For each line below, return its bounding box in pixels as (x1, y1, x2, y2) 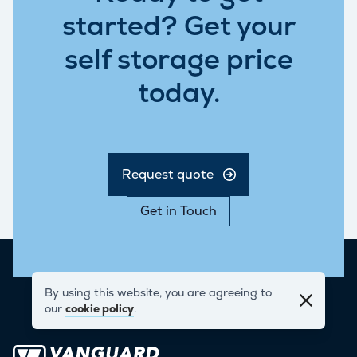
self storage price (64, 41, 293, 77)
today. (137, 75, 220, 111)
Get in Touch (140, 202, 217, 219)
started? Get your (61, 8, 296, 44)
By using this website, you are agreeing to (45, 285, 272, 300)
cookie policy (65, 301, 134, 316)
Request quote (121, 165, 214, 182)
